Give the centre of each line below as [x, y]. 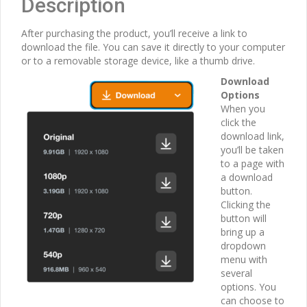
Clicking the [246, 204]
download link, [253, 136]
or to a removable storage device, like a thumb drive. [138, 60]
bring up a [243, 232]
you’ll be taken [252, 149]
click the [238, 122]
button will [244, 218]
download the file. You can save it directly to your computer [153, 47]
